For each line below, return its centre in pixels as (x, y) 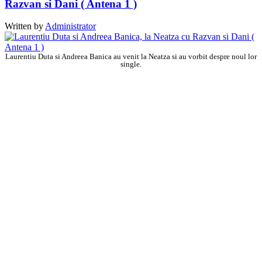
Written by (25, 26)
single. (131, 64)
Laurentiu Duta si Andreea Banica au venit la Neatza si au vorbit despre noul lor (131, 57)
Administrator (70, 26)
